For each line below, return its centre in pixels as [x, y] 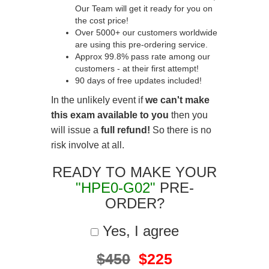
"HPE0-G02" [115, 188]
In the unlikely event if [98, 100]
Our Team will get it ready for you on [144, 8]
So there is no [181, 130]
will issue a [76, 130]
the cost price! [102, 20]
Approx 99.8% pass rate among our [143, 56]
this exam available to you [110, 115]
